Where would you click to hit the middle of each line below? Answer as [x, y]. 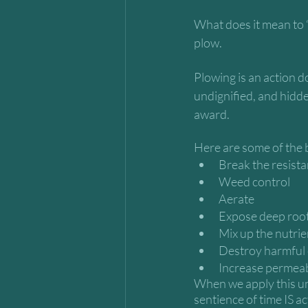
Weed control [254, 181]
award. [213, 114]
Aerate [236, 199]
